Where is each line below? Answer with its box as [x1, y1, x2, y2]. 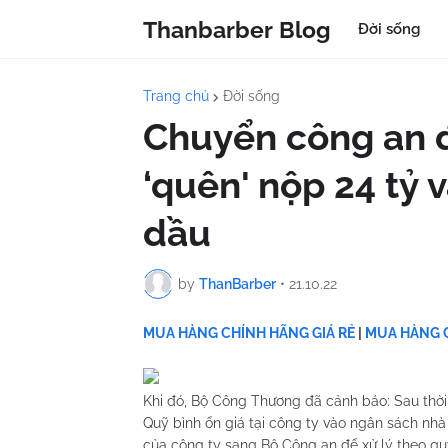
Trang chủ [143, 88, 209, 104]
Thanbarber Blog [143, 15, 331, 43]
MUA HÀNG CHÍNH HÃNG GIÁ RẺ [143, 325, 355, 341]
